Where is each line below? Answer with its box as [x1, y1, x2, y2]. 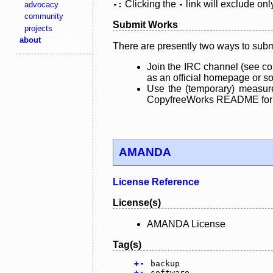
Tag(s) [113, 239, 141, 250]
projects [24, 23, 53, 33]
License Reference [113, 177, 199, 188]
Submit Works [113, 19, 178, 30]
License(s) [113, 197, 161, 208]
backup [150, 259, 180, 269]
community [24, 12, 64, 21]
